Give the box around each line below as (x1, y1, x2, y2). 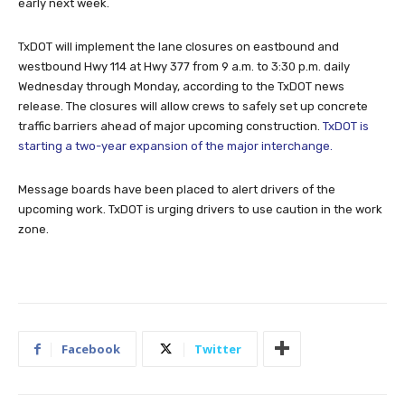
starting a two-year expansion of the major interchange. (18, 138, 333, 153)
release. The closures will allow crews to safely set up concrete (18, 99, 368, 113)
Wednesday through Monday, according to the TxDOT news (18, 79, 344, 93)
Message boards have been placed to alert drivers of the (18, 182, 335, 196)
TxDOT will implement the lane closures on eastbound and (18, 39, 339, 53)
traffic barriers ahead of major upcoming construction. (18, 118, 323, 133)
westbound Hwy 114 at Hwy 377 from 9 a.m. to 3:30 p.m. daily (18, 59, 350, 73)
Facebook (61, 340, 120, 357)
